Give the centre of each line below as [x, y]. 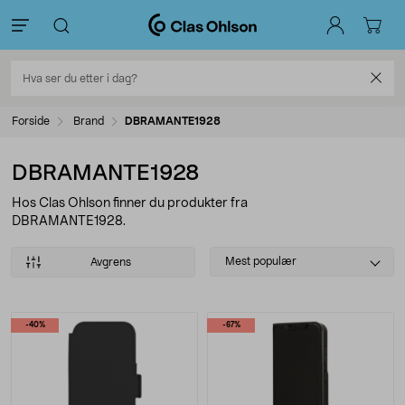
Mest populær [261, 261]
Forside [31, 121]
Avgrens [110, 262]
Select [232, 256]
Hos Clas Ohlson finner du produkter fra [130, 203]
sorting [234, 277]
